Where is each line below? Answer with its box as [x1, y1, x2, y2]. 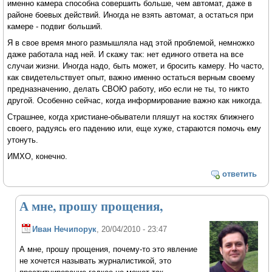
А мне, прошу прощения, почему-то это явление [19, 244, 198, 254]
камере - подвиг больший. [7, 22, 103, 32]
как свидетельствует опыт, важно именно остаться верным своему [7, 73, 256, 83]
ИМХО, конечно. [7, 151, 68, 161]
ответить [222, 169, 257, 178]
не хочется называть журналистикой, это [19, 256, 172, 265]
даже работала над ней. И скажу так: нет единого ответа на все [7, 50, 244, 59]
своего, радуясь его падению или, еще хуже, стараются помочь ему [7, 124, 262, 134]
